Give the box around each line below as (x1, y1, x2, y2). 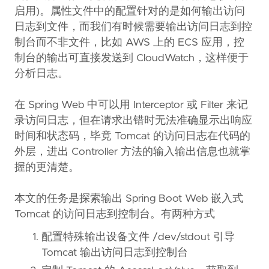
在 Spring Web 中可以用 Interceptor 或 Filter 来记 (14, 100, 248, 111)
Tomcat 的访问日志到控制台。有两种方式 (14, 209, 215, 220)
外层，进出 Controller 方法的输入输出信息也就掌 (14, 147, 250, 158)
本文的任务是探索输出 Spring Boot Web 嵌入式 (14, 193, 243, 205)
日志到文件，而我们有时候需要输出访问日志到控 (14, 22, 252, 33)
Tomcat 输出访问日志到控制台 (41, 247, 188, 259)
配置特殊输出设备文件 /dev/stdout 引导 (41, 232, 235, 243)
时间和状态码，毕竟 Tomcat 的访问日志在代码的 (14, 131, 250, 142)
